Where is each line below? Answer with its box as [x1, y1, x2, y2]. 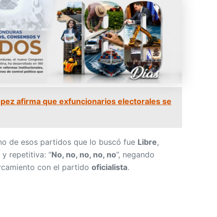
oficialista [92, 162, 127, 172]
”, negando [116, 150, 155, 160]
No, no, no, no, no [51, 150, 116, 160]
